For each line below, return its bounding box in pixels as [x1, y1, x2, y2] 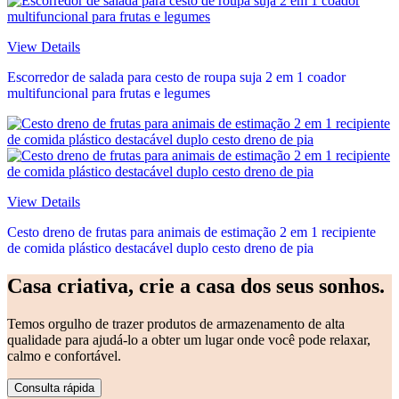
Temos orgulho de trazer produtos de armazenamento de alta [7, 316, 345, 332]
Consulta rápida [14, 381, 94, 395]
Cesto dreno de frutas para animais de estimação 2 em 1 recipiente [7, 224, 376, 240]
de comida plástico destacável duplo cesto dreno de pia [7, 240, 313, 256]
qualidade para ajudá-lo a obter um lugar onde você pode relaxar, [7, 332, 370, 348]
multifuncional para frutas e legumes [7, 85, 210, 102]
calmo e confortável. [7, 348, 121, 364]
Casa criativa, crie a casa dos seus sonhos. [7, 274, 385, 298]
